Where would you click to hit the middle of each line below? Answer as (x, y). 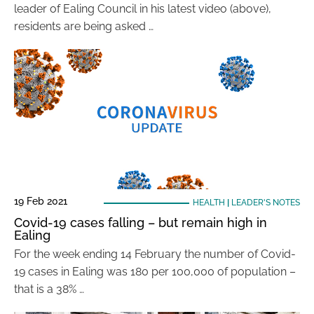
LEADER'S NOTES (265, 203)
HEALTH (209, 203)
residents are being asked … (84, 26)
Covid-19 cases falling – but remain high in (141, 223)
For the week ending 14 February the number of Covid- (155, 254)
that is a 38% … (49, 289)
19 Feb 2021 (41, 201)
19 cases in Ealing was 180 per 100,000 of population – (155, 272)
